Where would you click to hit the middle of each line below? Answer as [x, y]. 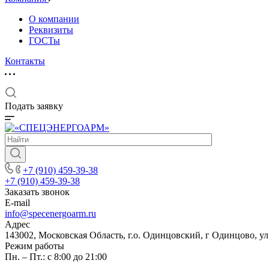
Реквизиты [51, 30]
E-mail [17, 203]
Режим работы [35, 246]
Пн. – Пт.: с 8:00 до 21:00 [56, 257]
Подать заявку [34, 106]
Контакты [25, 61]
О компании [54, 19]
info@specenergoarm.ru [50, 213]
